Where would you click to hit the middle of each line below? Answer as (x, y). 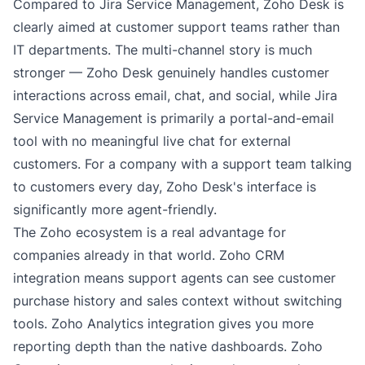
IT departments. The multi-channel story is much (163, 50)
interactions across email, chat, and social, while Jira (175, 95)
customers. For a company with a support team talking (182, 164)
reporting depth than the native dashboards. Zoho (168, 346)
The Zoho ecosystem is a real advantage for (150, 232)
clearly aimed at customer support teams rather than (176, 27)
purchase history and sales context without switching (178, 301)
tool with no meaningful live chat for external (152, 141)
